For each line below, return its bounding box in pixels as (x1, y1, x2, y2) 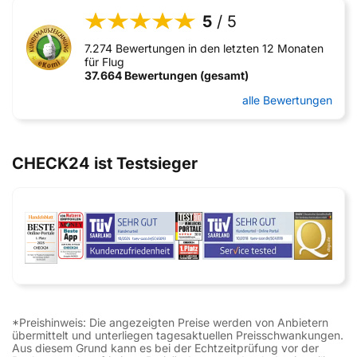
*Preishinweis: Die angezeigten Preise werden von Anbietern (12, 316, 328, 329)
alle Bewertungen (242, 93, 332, 107)
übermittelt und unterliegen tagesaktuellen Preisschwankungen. (12, 328, 343, 342)
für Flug (84, 55, 124, 69)
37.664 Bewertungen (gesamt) (84, 69, 249, 82)
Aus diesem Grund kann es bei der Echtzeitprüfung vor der (12, 341, 319, 355)
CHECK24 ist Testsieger (12, 154, 198, 173)
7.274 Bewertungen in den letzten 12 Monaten (84, 41, 324, 55)
